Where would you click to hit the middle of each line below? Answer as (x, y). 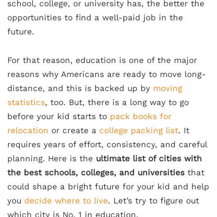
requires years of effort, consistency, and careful (107, 144)
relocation (28, 130)
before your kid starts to (59, 116)
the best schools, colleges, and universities (96, 172)
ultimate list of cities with (149, 158)
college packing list (139, 130)
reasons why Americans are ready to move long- (107, 74)
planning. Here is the (52, 158)
